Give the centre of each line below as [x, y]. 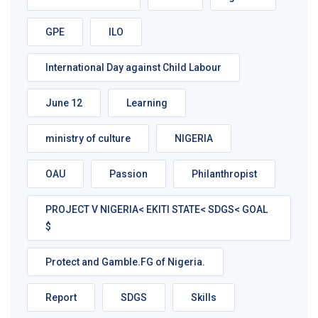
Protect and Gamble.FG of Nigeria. [125, 262]
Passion [128, 174]
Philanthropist [224, 174]
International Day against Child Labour [133, 67]
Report [61, 297]
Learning [147, 103]
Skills [204, 297]
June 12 [64, 103]
